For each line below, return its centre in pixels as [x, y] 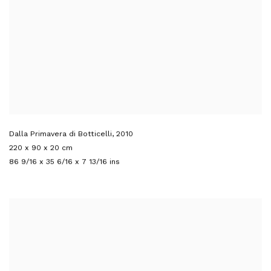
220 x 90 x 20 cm [41, 147]
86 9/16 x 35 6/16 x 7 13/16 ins [64, 161]
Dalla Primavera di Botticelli [60, 133]
